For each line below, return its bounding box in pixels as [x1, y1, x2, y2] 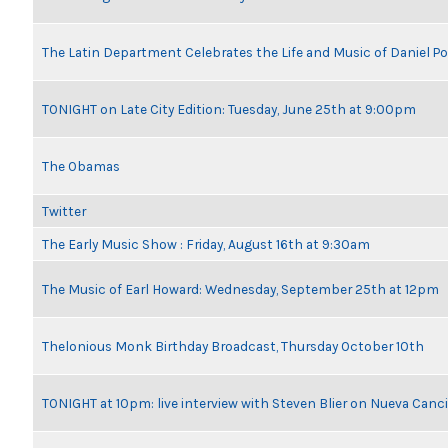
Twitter [42, 203, 86, 219]
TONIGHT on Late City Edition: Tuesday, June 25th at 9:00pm [42, 101, 416, 117]
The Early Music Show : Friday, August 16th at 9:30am [42, 236, 370, 252]
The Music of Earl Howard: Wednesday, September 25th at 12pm [42, 281, 439, 297]
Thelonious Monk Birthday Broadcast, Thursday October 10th [42, 338, 424, 354]
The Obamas [42, 158, 120, 174]
